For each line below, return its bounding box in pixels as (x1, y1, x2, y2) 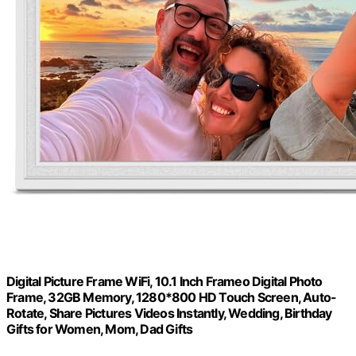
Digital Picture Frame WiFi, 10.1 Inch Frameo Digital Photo (6, 273, 323, 289)
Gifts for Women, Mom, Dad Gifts (6, 320, 193, 337)
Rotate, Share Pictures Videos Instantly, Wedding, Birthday (6, 304, 332, 321)
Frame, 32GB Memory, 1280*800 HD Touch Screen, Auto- (6, 288, 337, 305)
